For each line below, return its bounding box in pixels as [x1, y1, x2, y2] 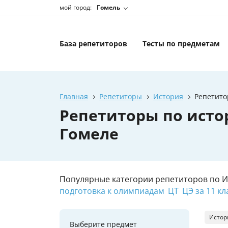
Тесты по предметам [142, 38, 220, 48]
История [153, 92, 183, 101]
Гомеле [60, 123, 119, 144]
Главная [60, 92, 88, 101]
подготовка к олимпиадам [60, 185, 164, 197]
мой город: [60, 3, 92, 12]
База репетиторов [60, 38, 127, 48]
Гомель [97, 3, 120, 12]
